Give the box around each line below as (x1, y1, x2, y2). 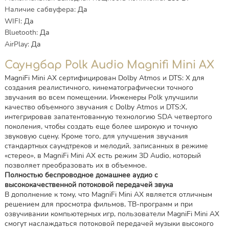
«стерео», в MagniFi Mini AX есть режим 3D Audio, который (4, 150, 201, 161)
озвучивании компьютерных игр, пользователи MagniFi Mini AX (4, 209, 219, 219)
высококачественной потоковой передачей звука (4, 179, 173, 190)
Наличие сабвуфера (4, 5, 74, 15)
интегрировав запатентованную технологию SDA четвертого (4, 111, 212, 122)
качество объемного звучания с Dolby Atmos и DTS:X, (4, 102, 187, 112)
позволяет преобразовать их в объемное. (4, 160, 147, 170)
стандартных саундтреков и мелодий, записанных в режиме (4, 141, 208, 151)
